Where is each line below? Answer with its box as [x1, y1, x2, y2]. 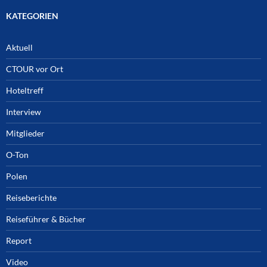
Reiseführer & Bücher [6, 214, 86, 225]
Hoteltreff [6, 85, 44, 96]
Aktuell [6, 42, 33, 53]
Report [6, 235, 32, 246]
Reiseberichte [6, 193, 57, 203]
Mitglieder [6, 128, 45, 139]
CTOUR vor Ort [6, 64, 63, 74]
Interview [6, 107, 41, 117]
